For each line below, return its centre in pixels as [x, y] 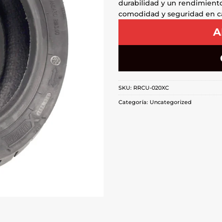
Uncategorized [171, 102]
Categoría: [134, 102]
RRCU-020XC [151, 88]
